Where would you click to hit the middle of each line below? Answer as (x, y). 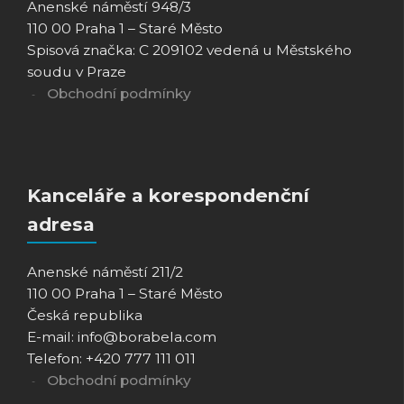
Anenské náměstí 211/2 (105, 271)
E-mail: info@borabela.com (122, 336)
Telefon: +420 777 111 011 (111, 358)
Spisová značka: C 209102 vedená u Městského (189, 50)
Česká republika (85, 315)
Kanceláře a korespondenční (168, 195)
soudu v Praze (77, 71)
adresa (61, 224)
